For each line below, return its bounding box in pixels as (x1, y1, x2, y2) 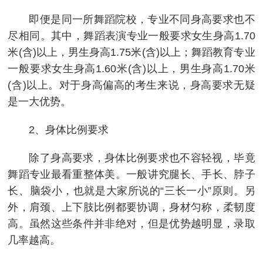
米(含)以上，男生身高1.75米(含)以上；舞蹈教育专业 (8, 46, 255, 59)
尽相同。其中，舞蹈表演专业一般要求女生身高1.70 (8, 30, 255, 42)
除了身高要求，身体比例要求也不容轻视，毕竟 (29, 152, 255, 164)
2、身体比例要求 (29, 124, 109, 136)
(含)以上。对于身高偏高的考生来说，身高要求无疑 (8, 79, 255, 92)
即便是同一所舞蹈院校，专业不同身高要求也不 (29, 14, 255, 26)
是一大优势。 (8, 96, 72, 108)
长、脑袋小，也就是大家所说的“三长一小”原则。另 (8, 185, 255, 197)
